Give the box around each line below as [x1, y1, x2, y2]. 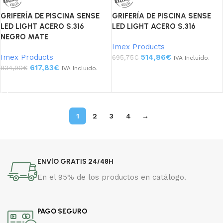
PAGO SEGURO [37, 207, 87, 216]
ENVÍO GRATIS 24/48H [37, 157, 113, 166]
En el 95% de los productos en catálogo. [37, 173, 186, 182]
